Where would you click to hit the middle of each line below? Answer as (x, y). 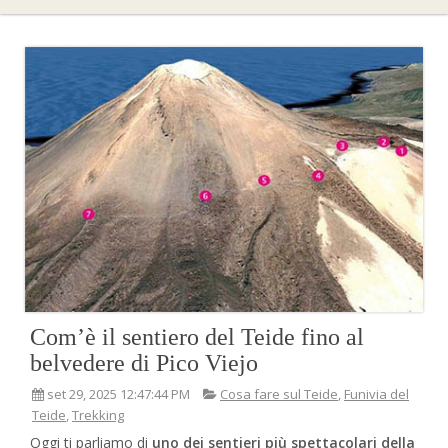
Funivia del (376, 394)
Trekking (98, 415)
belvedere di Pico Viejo (144, 363)
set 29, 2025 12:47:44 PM (118, 394)
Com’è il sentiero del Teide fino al (197, 337)
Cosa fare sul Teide (279, 394)
